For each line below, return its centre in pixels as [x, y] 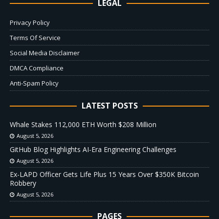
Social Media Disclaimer [45, 53]
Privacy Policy [30, 23]
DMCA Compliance [37, 68]
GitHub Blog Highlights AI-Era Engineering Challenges [93, 150]
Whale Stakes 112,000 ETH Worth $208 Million [83, 125]
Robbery [23, 183]
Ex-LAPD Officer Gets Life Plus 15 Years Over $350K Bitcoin [104, 175]
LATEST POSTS [109, 106]
